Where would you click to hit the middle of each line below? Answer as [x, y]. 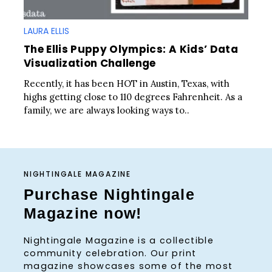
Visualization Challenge [90, 63]
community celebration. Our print [110, 253]
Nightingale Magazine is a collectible [119, 241]
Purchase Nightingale [110, 194]
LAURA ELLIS [46, 31]
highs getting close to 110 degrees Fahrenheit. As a [133, 97]
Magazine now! [83, 213]
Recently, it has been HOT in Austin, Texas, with [127, 84]
